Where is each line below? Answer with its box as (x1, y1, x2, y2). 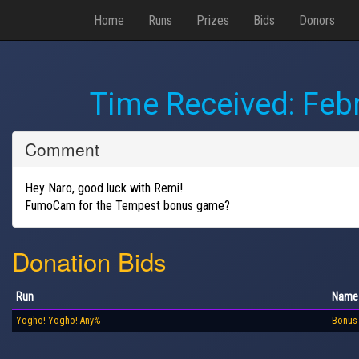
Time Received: (90, 87, 302, 122)
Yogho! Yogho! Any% (16, 315, 100, 326)
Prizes (196, 12, 229, 28)
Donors (299, 12, 335, 28)
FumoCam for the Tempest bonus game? (25, 197, 230, 213)
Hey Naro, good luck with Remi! (25, 179, 183, 196)
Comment (25, 136, 99, 161)
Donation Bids (12, 242, 167, 279)
